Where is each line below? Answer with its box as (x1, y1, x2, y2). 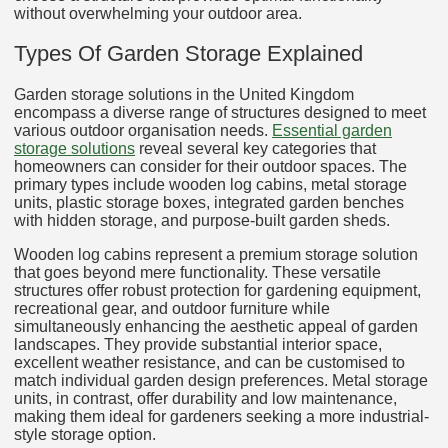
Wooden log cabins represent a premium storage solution (14, 245, 418, 263)
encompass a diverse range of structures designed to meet (14, 103, 426, 121)
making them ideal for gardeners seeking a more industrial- (14, 407, 429, 425)
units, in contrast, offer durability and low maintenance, (14, 389, 397, 407)
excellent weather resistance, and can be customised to (14, 353, 405, 371)
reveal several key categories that (135, 139, 376, 157)
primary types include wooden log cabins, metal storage (14, 175, 407, 193)
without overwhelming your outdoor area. (14, 4, 302, 22)
